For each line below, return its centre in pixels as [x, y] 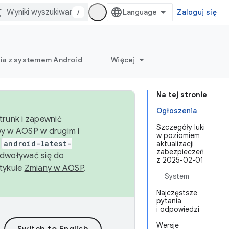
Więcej [123, 60]
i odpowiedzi [178, 209]
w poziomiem [178, 135]
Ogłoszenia [177, 111]
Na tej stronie [182, 95]
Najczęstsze [177, 193]
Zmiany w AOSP [54, 168]
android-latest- [38, 143]
